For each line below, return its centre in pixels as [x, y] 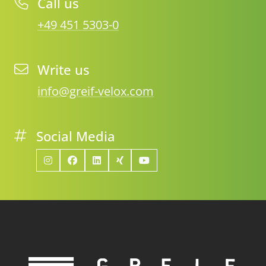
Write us [64, 69]
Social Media [76, 136]
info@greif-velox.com [96, 91]
